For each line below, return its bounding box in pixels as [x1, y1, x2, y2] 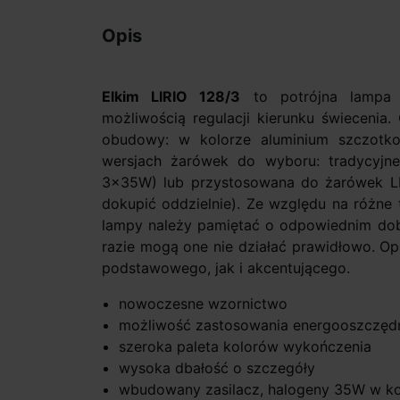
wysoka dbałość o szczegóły [119, 359, 316, 378]
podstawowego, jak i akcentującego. [102, 259, 350, 278]
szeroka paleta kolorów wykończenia [119, 337, 372, 356]
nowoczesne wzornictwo [119, 295, 288, 313]
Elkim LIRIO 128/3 [102, 87, 241, 106]
